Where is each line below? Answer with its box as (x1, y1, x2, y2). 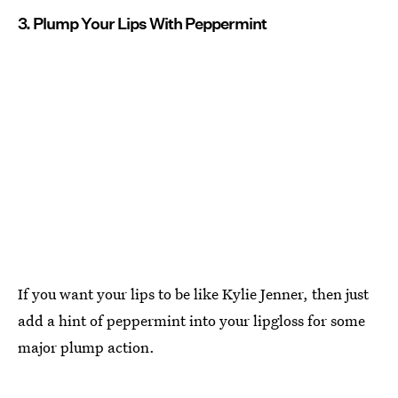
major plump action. (18, 336, 155, 357)
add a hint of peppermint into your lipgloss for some (18, 309, 365, 330)
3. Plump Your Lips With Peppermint (18, 14, 267, 33)
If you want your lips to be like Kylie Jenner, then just (18, 283, 369, 304)
